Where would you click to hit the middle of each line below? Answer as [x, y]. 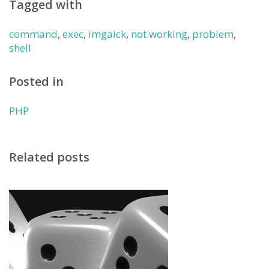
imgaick [107, 34]
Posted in [36, 81]
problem [213, 34]
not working [159, 34]
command [33, 34]
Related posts [49, 157]
